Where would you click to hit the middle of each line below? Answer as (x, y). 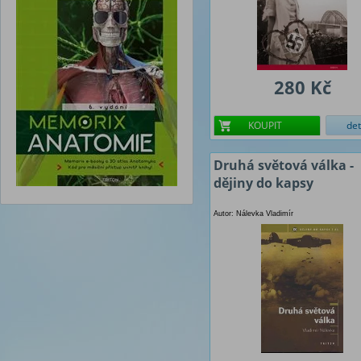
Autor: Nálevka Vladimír (253, 214)
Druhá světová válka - (284, 165)
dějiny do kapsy (263, 183)
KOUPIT (265, 125)
